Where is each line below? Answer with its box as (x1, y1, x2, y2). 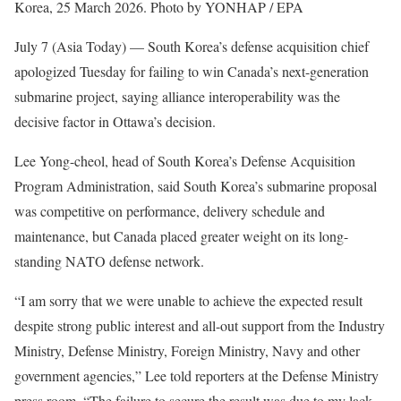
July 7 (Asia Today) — (14, 37, 144, 55)
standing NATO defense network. (14, 252, 204, 270)
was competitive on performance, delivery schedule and (14, 201, 325, 220)
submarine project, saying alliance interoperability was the (14, 87, 340, 106)
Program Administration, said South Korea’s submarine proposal (14, 176, 377, 195)
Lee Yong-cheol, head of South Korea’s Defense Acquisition (14, 151, 355, 170)
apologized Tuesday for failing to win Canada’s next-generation (14, 62, 369, 81)
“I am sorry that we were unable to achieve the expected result (14, 291, 363, 310)
